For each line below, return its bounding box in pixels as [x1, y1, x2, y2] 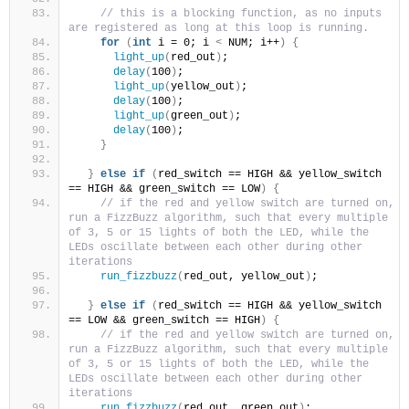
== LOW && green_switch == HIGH [68, 314, 260, 328]
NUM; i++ [222, 37, 279, 50]
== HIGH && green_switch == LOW [68, 183, 260, 196]
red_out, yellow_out [184, 270, 305, 284]
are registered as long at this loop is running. [68, 22, 369, 36]
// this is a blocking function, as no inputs [100, 7, 382, 21]
